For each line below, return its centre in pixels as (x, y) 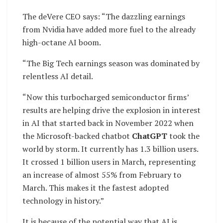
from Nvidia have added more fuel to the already (109, 29)
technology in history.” (63, 200)
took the (183, 136)
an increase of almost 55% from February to (102, 174)
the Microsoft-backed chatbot (77, 136)
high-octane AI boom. (62, 42)
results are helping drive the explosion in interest (111, 110)
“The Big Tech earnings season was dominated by (111, 63)
